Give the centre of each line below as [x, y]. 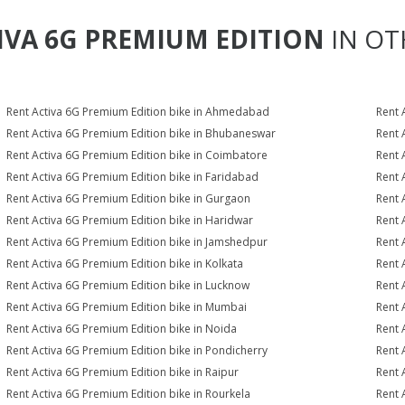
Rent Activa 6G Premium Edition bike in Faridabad [133, 177]
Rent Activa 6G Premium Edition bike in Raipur [123, 372]
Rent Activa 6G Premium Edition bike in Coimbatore [137, 155]
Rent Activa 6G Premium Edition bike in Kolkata [125, 264]
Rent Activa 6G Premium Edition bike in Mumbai [127, 307]
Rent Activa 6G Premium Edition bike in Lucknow [128, 285]
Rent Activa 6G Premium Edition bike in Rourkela [129, 394]
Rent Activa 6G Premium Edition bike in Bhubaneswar [141, 133]
